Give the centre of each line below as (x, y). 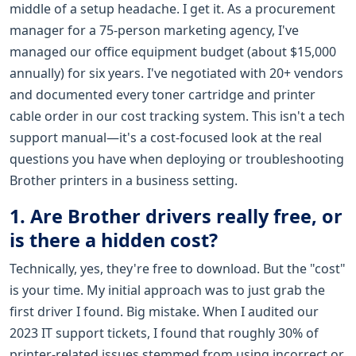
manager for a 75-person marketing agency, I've (154, 30)
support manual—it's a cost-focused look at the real (166, 137)
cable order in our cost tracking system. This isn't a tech (177, 116)
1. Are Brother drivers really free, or (176, 216)
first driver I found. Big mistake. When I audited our (164, 311)
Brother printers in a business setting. (124, 180)
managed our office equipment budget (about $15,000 (173, 51)
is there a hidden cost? (114, 240)
